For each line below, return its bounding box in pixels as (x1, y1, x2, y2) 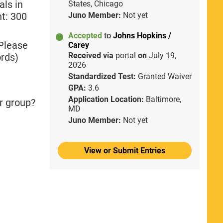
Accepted (68, 30, 104, 40)
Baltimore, (145, 94, 181, 104)
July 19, (148, 50, 176, 60)
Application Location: (68, 94, 146, 104)
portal (115, 50, 138, 60)
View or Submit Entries (84, 145, 165, 155)
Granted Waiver (137, 71, 192, 81)
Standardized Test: (68, 71, 138, 81)
